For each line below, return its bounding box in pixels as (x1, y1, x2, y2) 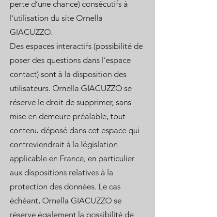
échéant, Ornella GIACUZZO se (10, 196, 122, 205)
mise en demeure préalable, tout (10, 111, 125, 121)
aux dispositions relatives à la (10, 168, 113, 177)
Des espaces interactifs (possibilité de (10, 41, 143, 51)
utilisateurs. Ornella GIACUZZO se (10, 83, 132, 93)
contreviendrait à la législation (10, 139, 118, 149)
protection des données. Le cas (10, 182, 121, 191)
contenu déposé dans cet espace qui (10, 125, 139, 135)
